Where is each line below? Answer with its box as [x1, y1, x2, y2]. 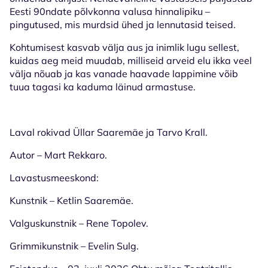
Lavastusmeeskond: [10, 171, 99, 184]
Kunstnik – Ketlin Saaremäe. [10, 194, 133, 206]
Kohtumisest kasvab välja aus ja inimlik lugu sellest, [10, 41, 239, 53]
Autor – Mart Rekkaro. [10, 148, 107, 161]
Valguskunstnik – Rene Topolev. [10, 217, 148, 229]
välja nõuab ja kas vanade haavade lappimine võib [10, 67, 238, 80]
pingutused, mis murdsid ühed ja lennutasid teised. [10, 18, 236, 31]
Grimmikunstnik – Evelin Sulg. [10, 239, 139, 252]
